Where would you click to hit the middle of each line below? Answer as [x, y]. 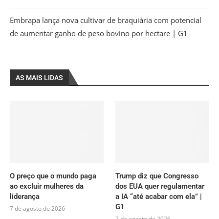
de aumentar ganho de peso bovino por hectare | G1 [99, 33]
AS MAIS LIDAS [39, 78]
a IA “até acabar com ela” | [159, 197]
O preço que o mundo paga [53, 176]
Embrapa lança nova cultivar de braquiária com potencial [106, 20]
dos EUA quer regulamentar [160, 186]
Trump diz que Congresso [157, 176]
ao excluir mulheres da [47, 186]
